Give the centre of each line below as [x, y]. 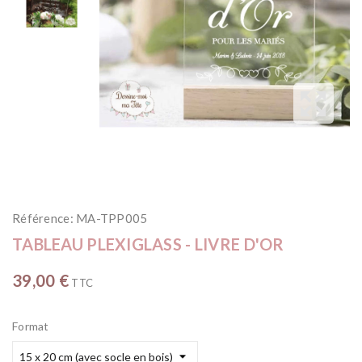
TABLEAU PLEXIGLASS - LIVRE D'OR [148, 244]
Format [31, 326]
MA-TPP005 [110, 219]
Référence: [43, 219]
